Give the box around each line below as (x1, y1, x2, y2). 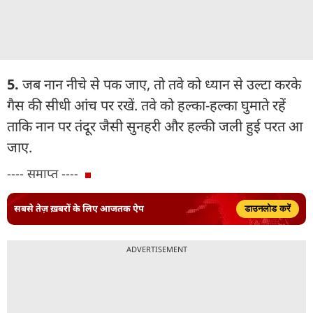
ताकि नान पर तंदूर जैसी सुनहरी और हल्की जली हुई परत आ (7, 116, 303, 136)
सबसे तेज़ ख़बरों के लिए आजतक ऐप (14, 202, 144, 215)
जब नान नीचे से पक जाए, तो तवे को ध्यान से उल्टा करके (22, 74, 301, 94)
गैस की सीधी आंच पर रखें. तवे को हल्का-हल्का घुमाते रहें (7, 95, 286, 115)
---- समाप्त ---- (7, 164, 78, 182)
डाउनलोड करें (245, 203, 291, 214)
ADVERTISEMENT (126, 243, 187, 254)
